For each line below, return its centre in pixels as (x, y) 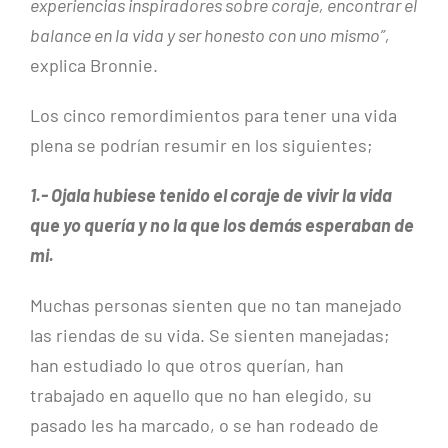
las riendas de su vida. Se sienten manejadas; (210, 335)
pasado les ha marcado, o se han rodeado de (204, 425)
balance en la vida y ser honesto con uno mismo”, (210, 35)
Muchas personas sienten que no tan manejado (216, 305)
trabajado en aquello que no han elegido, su (201, 395)
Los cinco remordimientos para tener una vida (213, 115)
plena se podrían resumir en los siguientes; (201, 145)
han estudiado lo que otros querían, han (187, 365)
